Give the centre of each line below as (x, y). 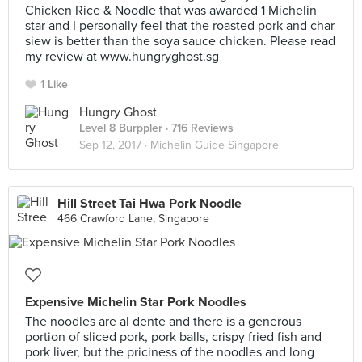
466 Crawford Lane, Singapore (133, 219)
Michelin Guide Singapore (215, 145)
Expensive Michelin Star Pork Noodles (136, 302)
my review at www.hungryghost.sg (122, 57)
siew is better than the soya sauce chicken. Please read (180, 41)
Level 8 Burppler (121, 128)
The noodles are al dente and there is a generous (163, 322)
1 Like (54, 84)
